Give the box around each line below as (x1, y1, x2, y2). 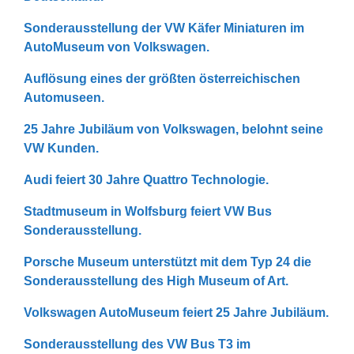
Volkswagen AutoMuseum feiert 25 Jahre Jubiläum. (24, 306, 329, 319)
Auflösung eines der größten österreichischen (24, 72, 300, 85)
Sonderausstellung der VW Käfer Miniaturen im (24, 21, 304, 35)
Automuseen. (24, 91, 104, 104)
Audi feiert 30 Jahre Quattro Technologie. (24, 173, 269, 186)
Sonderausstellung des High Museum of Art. (24, 274, 288, 288)
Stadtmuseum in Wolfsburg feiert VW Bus (24, 205, 272, 218)
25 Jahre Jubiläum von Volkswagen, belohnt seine (24, 122, 323, 136)
